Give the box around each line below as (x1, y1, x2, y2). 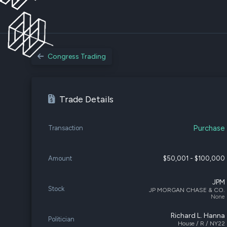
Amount (48, 155, 72, 162)
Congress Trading (48, 52, 106, 61)
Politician (48, 215, 74, 223)
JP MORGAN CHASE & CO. (149, 186, 225, 194)
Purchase (193, 123, 225, 133)
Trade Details (59, 94, 113, 105)
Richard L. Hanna (171, 211, 225, 220)
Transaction (48, 124, 83, 132)
